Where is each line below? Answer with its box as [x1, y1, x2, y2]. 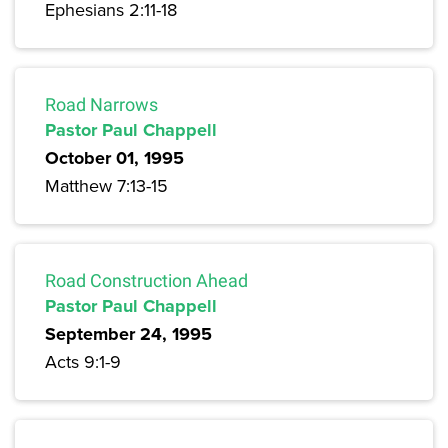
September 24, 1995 [45, 321, 212, 348]
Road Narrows [45, 94, 158, 116]
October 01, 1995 [45, 145, 184, 172]
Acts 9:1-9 [45, 349, 121, 375]
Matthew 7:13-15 [45, 173, 168, 199]
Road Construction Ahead [45, 270, 248, 292]
